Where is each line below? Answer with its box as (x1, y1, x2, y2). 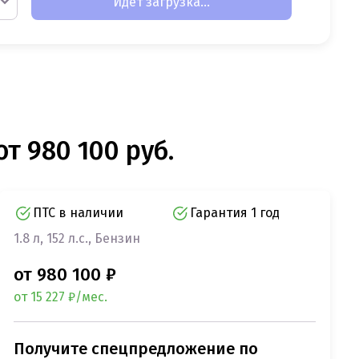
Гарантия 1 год (190, 205, 280, 221)
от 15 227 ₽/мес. (13, 289, 107, 305)
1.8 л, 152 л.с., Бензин (13, 231, 140, 247)
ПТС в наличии (32, 205, 123, 221)
